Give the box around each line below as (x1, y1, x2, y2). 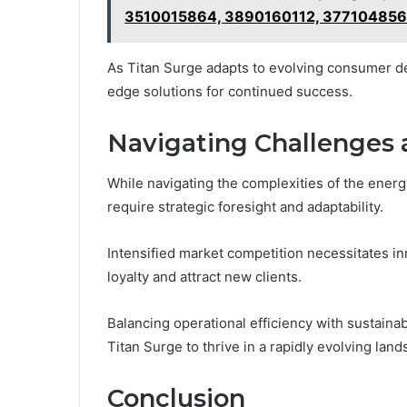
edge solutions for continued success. (107, 82, 352, 100)
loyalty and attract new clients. (107, 268, 302, 286)
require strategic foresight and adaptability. (107, 198, 383, 216)
